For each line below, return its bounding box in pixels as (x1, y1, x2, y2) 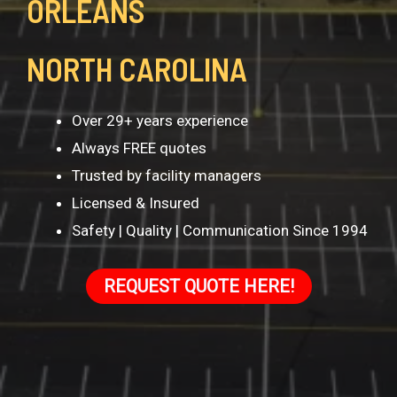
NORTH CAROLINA (27, 49, 247, 88)
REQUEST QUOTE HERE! (103, 276, 294, 298)
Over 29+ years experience (72, 111, 248, 129)
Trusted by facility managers (72, 166, 261, 184)
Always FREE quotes (72, 138, 206, 157)
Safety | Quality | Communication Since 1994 (72, 221, 368, 239)
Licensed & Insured (72, 193, 199, 212)
